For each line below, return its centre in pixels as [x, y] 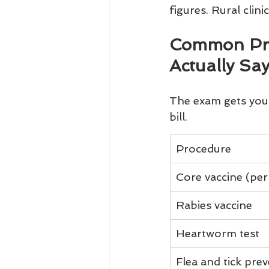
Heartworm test [218, 233]
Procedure [204, 149]
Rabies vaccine [214, 205]
